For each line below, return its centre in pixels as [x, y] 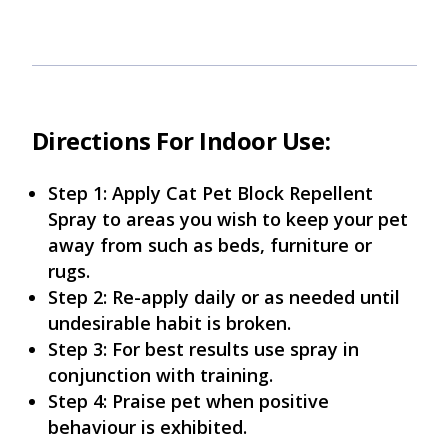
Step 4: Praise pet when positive [188, 400]
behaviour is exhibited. [147, 426]
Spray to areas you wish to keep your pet [227, 218]
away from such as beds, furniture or [209, 244]
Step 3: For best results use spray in [203, 348]
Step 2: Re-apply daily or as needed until [223, 296]
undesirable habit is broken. [169, 322]
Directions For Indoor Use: [181, 140]
